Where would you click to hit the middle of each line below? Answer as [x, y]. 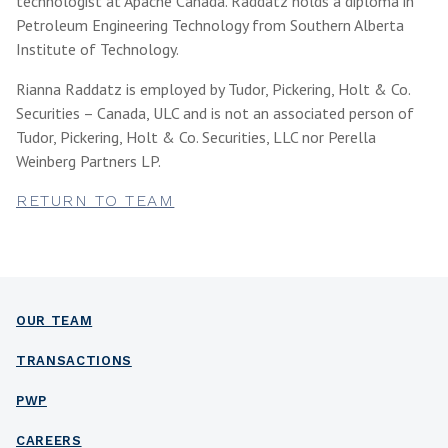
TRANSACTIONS [74, 360]
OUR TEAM [54, 320]
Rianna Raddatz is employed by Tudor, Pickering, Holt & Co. [213, 89]
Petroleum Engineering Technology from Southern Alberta [210, 25]
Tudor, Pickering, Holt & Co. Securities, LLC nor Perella [196, 137]
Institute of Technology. [97, 49]
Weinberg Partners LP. [88, 161]
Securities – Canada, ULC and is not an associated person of [215, 113]
